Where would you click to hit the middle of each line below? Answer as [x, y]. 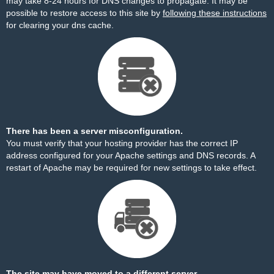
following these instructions [215, 13]
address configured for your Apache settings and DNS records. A [131, 155]
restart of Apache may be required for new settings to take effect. [131, 168]
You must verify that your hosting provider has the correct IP [122, 143]
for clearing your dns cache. [60, 25]
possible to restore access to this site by [84, 13]
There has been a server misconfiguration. [94, 131]
